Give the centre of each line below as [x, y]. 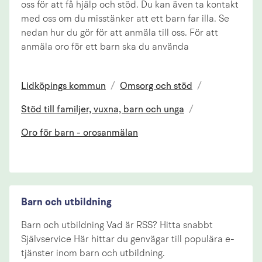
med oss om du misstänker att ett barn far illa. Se [125, 19]
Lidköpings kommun [63, 86]
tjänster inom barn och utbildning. [93, 254]
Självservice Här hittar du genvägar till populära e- [128, 239]
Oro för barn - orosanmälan [80, 134]
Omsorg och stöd [156, 86]
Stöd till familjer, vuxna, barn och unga [103, 110]
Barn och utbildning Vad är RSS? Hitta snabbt [117, 225]
